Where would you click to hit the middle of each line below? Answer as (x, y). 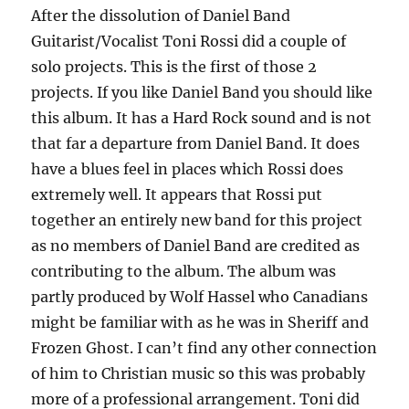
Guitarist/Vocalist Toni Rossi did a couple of (189, 42)
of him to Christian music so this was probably (199, 374)
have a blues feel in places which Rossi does (188, 169)
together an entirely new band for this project (197, 220)
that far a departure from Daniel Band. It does (196, 144)
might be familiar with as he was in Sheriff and (200, 323)
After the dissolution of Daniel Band (161, 16)
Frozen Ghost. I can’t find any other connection (204, 348)
